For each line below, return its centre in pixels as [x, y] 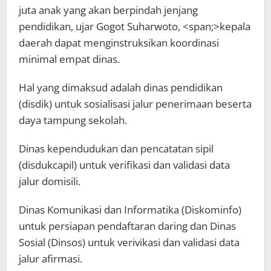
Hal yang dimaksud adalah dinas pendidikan [121, 87]
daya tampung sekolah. [73, 120]
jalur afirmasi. [51, 258]
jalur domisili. [50, 181]
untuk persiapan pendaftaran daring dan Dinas [127, 226]
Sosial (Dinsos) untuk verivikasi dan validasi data [129, 242]
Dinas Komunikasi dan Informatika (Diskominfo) [130, 209]
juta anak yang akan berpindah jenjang [108, 10]
